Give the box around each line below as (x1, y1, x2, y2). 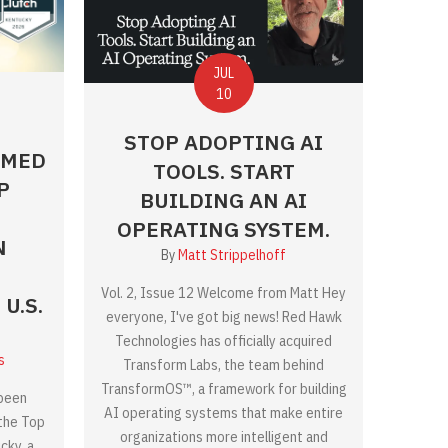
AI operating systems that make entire (104, 402, 344, 422)
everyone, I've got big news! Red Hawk (105, 306, 342, 326)
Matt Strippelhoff (178, 245, 287, 264)
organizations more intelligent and (119, 426, 328, 446)
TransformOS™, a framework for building (100, 378, 347, 398)
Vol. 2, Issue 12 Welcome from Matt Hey (101, 282, 347, 302)
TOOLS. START (152, 156, 295, 185)
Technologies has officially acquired (115, 330, 333, 350)
